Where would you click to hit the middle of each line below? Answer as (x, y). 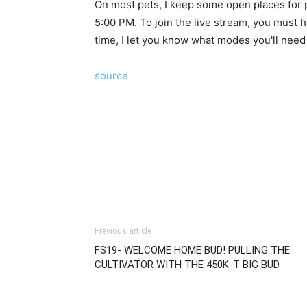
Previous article (123, 231)
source (111, 76)
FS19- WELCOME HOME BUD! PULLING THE (192, 250)
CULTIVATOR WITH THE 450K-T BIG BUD (187, 265)
